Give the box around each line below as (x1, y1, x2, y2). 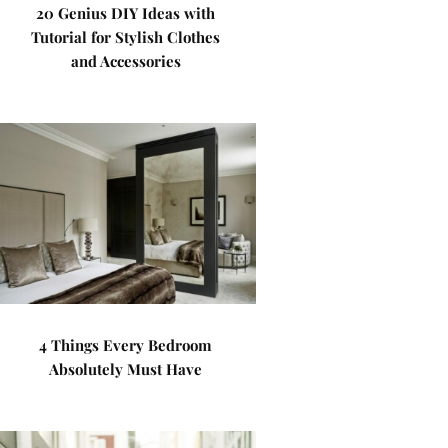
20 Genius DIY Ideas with (36, 3, 216, 23)
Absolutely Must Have (49, 359, 203, 379)
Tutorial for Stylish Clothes (31, 27, 221, 47)
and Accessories (70, 51, 181, 71)
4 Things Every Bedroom (39, 335, 213, 355)
